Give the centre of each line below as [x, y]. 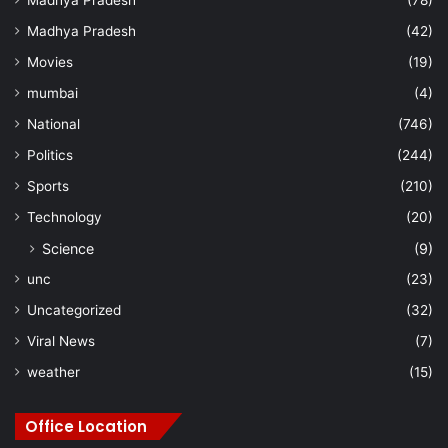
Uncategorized [74, 309]
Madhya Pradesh [81, 30]
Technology [64, 216]
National [53, 123]
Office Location [86, 426]
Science [68, 248]
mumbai [52, 92]
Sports [48, 185]
